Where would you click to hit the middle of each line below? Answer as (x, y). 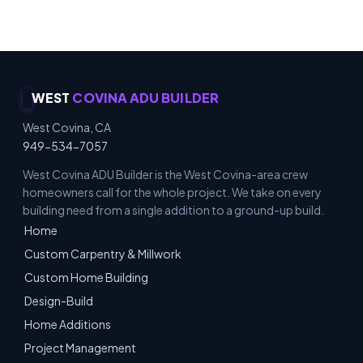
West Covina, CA (67, 127)
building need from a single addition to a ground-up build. (173, 209)
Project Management (80, 347)
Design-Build (59, 300)
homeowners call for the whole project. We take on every (172, 192)
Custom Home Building (86, 277)
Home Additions (68, 324)
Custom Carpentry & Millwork (103, 253)
